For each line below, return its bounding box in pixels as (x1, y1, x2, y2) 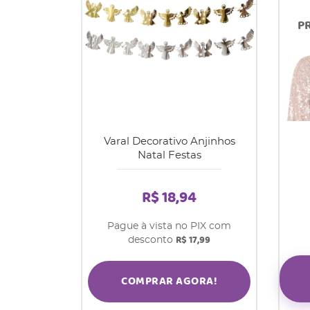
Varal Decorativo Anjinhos (103, 136, 235, 147)
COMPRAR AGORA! (121, 273, 217, 291)
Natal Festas (137, 150, 201, 161)
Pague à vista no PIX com (107, 221, 231, 232)
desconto (128, 235, 176, 246)
